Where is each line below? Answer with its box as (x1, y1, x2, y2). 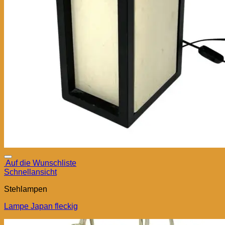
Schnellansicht (4, 168, 57, 177)
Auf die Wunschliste (6, 159, 76, 168)
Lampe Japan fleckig (4, 202, 78, 211)
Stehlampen (4, 185, 47, 194)
